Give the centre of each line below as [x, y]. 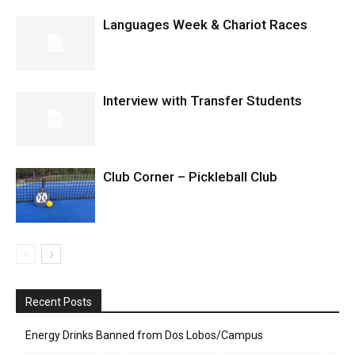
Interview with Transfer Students [202, 101]
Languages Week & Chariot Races [205, 25]
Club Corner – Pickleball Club [190, 177]
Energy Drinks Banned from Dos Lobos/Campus [144, 335]
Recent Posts [59, 302]
